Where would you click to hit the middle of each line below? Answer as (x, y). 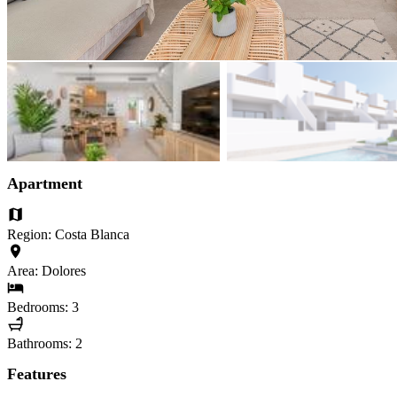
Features (37, 374)
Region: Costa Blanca (68, 234)
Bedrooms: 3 (43, 307)
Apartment (45, 183)
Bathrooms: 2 (45, 344)
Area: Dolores (47, 270)
